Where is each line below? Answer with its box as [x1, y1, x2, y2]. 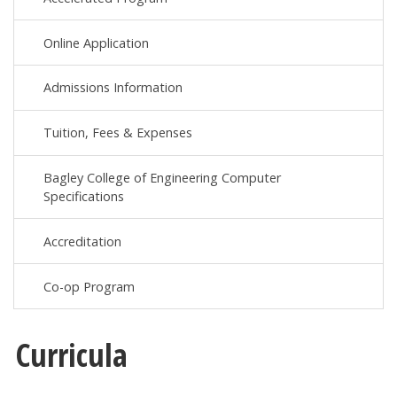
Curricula [15, 332, 128, 377]
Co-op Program [43, 277, 136, 295]
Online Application [43, 34, 150, 51]
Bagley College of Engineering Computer [43, 169, 282, 187]
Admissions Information [43, 79, 183, 97]
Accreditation [43, 232, 122, 250]
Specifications [43, 188, 125, 206]
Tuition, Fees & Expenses [43, 124, 193, 142]
